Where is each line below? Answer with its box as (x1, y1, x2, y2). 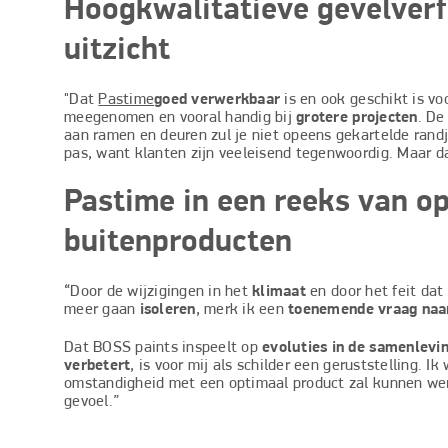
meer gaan (64, 301, 140, 318)
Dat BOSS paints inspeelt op (64, 339, 263, 356)
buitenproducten (64, 226, 292, 259)
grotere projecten (296, 109, 418, 126)
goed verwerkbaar (154, 91, 281, 108)
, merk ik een (195, 301, 289, 318)
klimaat (252, 283, 311, 300)
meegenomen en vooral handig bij (64, 109, 297, 126)
